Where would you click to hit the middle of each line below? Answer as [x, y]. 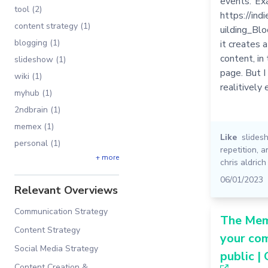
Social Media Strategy [56, 249]
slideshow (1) [40, 60]
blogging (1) [37, 43]
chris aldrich [243, 162]
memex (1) [34, 127]
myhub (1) [33, 93]
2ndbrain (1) [37, 110]
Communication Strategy [61, 211]
